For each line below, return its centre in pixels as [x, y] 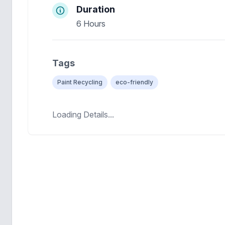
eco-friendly [134, 82]
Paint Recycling [80, 82]
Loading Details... [83, 115]
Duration [96, 9]
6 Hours [91, 24]
